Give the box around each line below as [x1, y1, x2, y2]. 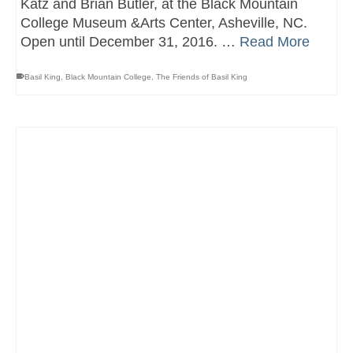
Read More [240, 33, 310, 50]
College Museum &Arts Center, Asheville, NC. [20, 14, 315, 31]
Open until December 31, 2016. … [20, 33, 240, 50]
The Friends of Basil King [156, 72, 247, 81]
